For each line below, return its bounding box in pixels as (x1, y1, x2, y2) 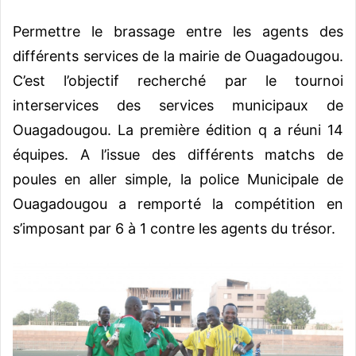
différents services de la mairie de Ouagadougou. (13, 47, 343, 64)
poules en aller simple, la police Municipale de (13, 170, 343, 188)
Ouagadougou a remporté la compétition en (13, 195, 343, 212)
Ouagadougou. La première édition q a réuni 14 (13, 121, 343, 138)
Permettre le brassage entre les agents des (13, 22, 343, 40)
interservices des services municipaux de (13, 96, 343, 114)
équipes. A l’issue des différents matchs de (13, 145, 343, 163)
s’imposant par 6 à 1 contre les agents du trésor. (13, 219, 335, 237)
